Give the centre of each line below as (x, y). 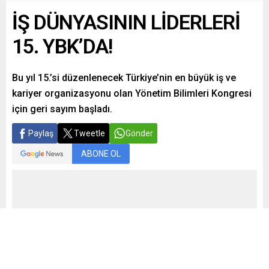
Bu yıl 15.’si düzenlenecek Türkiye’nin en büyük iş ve (124, 78)
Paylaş (41, 133)
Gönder (139, 133)
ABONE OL (101, 154)
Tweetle (89, 133)
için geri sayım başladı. (62, 109)
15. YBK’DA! (62, 46)
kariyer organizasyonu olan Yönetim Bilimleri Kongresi (132, 93)
